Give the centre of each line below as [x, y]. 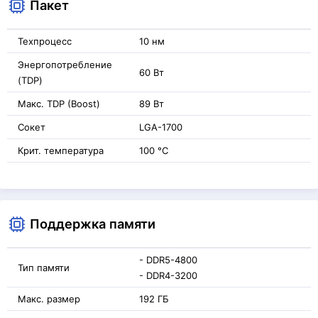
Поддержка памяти [93, 224]
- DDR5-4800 [168, 260]
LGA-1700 [161, 127]
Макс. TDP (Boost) [59, 104]
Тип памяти [44, 268]
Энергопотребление [65, 65]
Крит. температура [61, 150]
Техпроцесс [45, 41]
